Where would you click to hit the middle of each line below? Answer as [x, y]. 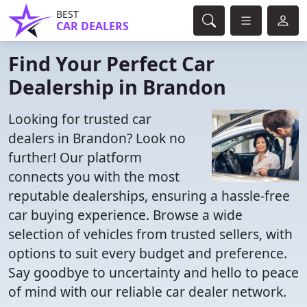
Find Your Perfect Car [111, 63]
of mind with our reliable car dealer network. [147, 292]
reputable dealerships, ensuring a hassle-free [149, 196]
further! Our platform [75, 157]
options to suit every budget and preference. [148, 253]
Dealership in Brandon [117, 87]
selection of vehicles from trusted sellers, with [150, 234]
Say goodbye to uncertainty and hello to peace [153, 272]
